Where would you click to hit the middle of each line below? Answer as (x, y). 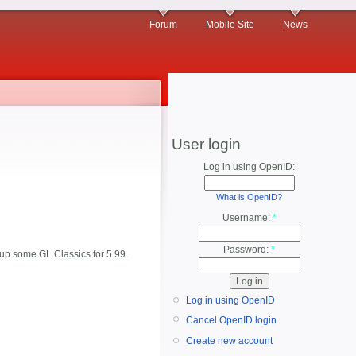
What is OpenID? (249, 197)
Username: (247, 218)
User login (206, 144)
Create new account (229, 341)
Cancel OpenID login (231, 320)
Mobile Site (230, 25)
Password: (247, 250)
